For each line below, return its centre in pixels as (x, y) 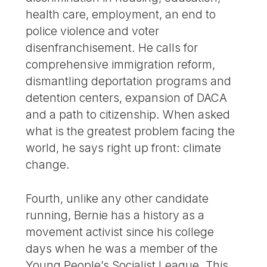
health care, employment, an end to (121, 15)
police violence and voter (93, 31)
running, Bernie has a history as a (115, 215)
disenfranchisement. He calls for (112, 48)
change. (48, 165)
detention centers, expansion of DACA (127, 98)
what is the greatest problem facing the (131, 131)
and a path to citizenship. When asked (128, 115)
